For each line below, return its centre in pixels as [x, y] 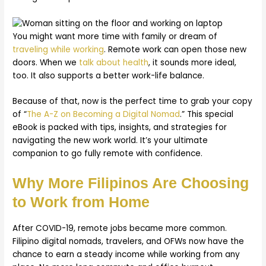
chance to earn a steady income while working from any [126, 254]
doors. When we [46, 62]
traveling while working [58, 49]
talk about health [114, 62]
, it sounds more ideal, [193, 62]
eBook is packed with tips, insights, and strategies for [120, 128]
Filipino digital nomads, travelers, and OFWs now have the [129, 241]
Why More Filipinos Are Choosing [131, 183]
